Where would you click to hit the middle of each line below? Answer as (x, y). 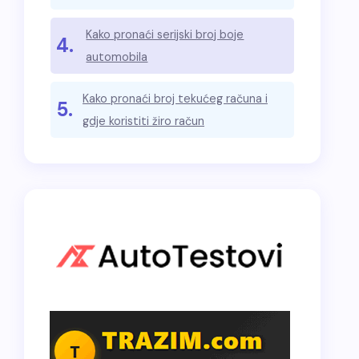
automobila (117, 57)
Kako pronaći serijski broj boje (165, 34)
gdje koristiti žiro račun (143, 121)
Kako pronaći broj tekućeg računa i (175, 99)
